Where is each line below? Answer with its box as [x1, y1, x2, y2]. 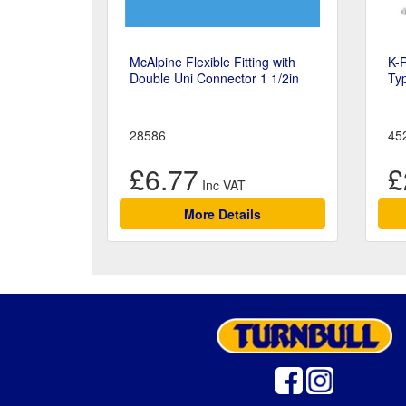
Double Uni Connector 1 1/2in [130, 69, 299, 88]
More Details [183, 205, 261, 224]
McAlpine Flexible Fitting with [130, 53, 295, 72]
